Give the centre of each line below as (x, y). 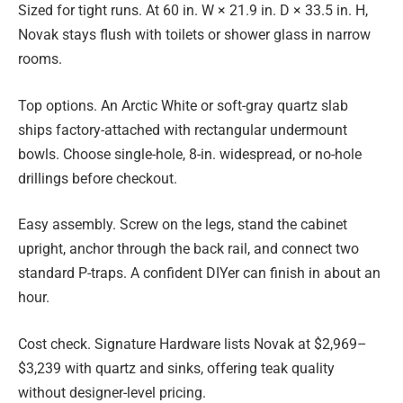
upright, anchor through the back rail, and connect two (188, 249)
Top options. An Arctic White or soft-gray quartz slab (183, 105)
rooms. (40, 59)
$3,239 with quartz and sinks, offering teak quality (176, 368)
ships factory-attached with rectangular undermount (183, 130)
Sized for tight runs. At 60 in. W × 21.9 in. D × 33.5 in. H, (193, 11)
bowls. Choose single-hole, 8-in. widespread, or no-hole (190, 154)
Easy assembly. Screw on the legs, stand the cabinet (183, 225)
